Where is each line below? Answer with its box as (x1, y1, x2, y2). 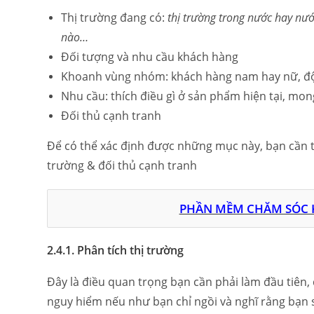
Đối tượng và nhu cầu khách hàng (61, 49, 239, 64)
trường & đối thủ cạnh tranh (47, 158, 198, 173)
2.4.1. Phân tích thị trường (47, 243, 184, 258)
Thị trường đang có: (61, 10, 168, 25)
